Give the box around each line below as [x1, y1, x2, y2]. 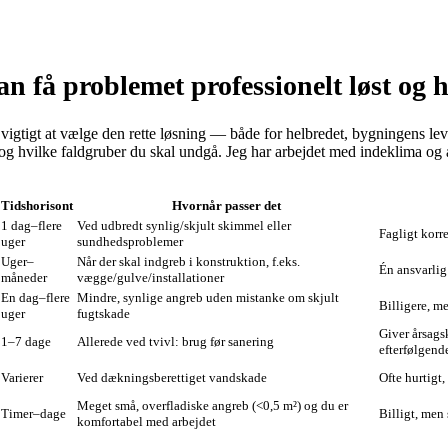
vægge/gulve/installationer [77, 270, 224, 286]
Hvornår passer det [171, 198, 281, 214]
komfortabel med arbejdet [77, 414, 216, 430]
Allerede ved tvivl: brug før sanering [77, 334, 274, 350]
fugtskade [77, 306, 130, 322]
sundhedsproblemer [77, 234, 183, 250]
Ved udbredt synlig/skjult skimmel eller [77, 218, 291, 234]
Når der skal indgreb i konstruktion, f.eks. [77, 254, 300, 270]
